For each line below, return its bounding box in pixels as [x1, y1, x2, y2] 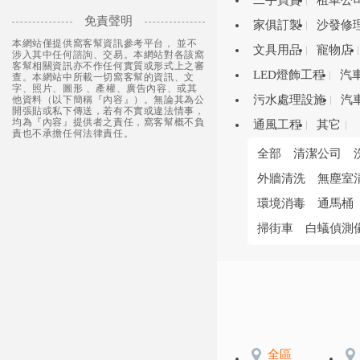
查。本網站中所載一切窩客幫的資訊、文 [12, 72, 194, 84]
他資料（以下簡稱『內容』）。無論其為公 [12, 94, 205, 106]
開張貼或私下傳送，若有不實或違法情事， [12, 105, 205, 117]
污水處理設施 [252, 93, 325, 106]
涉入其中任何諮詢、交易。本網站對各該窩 [12, 49, 205, 61]
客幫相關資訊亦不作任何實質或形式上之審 [12, 60, 205, 72]
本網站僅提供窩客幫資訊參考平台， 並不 [12, 38, 198, 50]
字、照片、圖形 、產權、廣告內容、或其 [12, 83, 198, 95]
